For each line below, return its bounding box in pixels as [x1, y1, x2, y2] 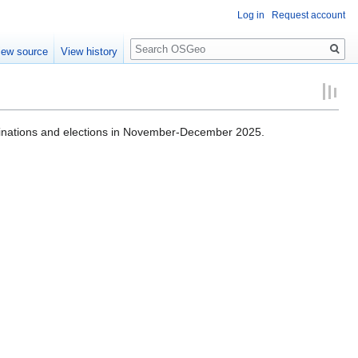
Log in [237, 10, 265, 21]
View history [61, 46, 118, 58]
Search [129, 31, 183, 50]
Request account [272, 10, 345, 21]
